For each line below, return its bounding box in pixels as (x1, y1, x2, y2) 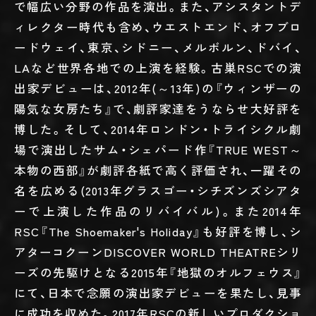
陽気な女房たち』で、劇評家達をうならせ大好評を (14, 99, 302, 117)
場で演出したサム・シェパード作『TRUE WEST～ (14, 140, 302, 158)
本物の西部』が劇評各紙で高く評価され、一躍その (14, 161, 302, 178)
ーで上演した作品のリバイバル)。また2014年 (14, 202, 302, 219)
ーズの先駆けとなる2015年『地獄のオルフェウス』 (14, 263, 302, 281)
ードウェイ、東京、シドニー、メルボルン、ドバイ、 (14, 38, 302, 56)
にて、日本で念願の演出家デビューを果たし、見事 (14, 284, 302, 301)
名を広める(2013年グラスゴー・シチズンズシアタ (14, 181, 302, 199)
